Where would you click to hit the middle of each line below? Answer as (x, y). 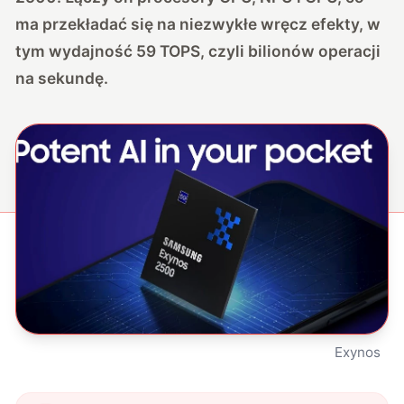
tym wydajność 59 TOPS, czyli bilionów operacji (198, 50)
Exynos (358, 352)
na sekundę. (62, 78)
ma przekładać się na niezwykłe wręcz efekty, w (198, 23)
